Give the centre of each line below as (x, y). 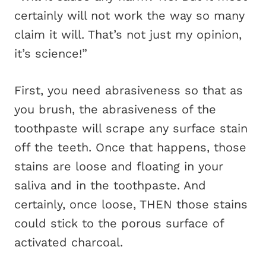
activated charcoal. (69, 242)
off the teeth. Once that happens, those (130, 147)
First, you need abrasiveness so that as (129, 90)
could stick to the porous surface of (119, 223)
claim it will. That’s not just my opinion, (128, 34)
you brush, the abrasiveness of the (115, 109)
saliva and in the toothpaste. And (110, 185)
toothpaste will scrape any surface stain (131, 128)
